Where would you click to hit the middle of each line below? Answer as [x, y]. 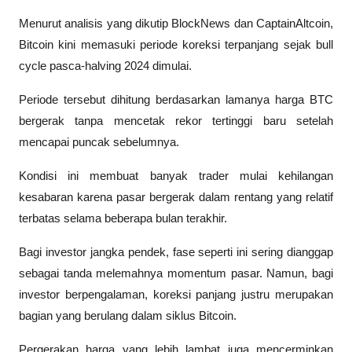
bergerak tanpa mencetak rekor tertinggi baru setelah [176, 121]
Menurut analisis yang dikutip [95, 24]
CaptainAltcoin [293, 24]
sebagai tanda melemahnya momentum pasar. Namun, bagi [176, 274]
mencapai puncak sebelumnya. [101, 143]
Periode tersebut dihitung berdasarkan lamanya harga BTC [176, 100]
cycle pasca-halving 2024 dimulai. [105, 66]
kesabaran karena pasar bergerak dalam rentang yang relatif [176, 198]
